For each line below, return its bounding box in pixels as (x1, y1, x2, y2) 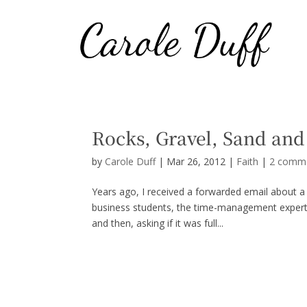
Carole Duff (105, 154, 156, 168)
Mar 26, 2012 (167, 154, 226, 168)
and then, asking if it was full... (92, 216, 224, 230)
